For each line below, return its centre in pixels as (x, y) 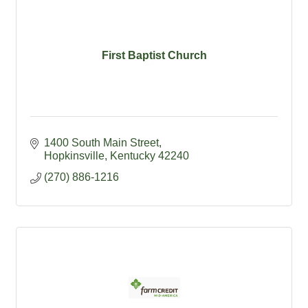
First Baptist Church (154, 56)
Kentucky (133, 155)
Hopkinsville (74, 155)
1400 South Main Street (101, 142)
